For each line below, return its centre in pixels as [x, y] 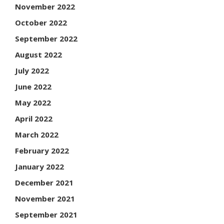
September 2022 [46, 38]
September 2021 [46, 214]
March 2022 [37, 134]
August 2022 [38, 54]
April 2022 [34, 118]
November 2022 [45, 6]
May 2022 [33, 102]
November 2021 [45, 198]
